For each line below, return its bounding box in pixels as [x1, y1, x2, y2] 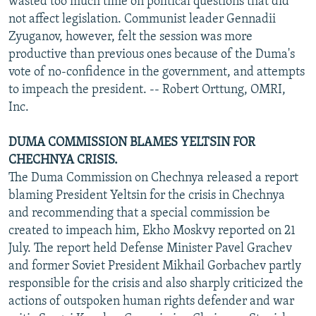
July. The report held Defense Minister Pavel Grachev [8, 241, 292, 255]
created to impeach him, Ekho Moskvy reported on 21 [8, 224, 296, 238]
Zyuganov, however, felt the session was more [8, 30, 253, 44]
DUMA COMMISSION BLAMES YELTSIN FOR [8, 135, 255, 150]
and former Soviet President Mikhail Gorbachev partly [8, 259, 301, 273]
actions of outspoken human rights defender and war [8, 294, 294, 308]
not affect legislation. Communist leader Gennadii [8, 12, 276, 26]
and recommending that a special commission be [8, 206, 270, 220]
